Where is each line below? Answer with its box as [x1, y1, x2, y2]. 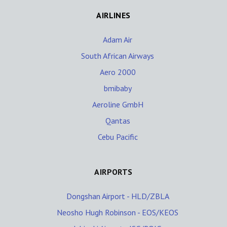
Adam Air [103, 34, 132, 45]
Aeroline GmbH [92, 99, 143, 109]
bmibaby [103, 83, 132, 93]
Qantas [105, 116, 130, 126]
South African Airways [81, 51, 154, 61]
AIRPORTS [94, 167, 133, 177]
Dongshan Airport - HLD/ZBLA [66, 191, 169, 201]
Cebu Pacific [97, 132, 138, 142]
